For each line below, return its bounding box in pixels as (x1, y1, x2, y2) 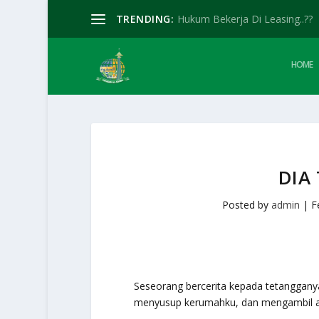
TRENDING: (115, 11, 174, 26)
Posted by (222, 198, 272, 211)
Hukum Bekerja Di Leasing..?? (177, 11, 313, 26)
